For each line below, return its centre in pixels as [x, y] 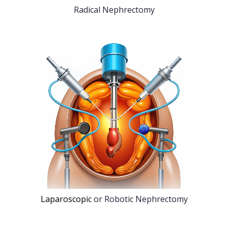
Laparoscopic [66, 199]
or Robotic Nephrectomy [139, 199]
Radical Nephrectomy [114, 10]
